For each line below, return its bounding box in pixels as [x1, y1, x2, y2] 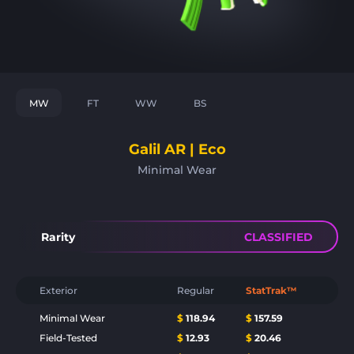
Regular [177, 284, 214, 296]
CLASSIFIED [244, 229, 313, 244]
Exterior [40, 284, 77, 296]
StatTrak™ [246, 284, 297, 296]
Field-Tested [40, 332, 97, 344]
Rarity [41, 229, 75, 244]
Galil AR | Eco [128, 141, 226, 158]
